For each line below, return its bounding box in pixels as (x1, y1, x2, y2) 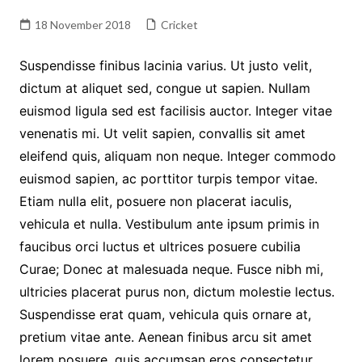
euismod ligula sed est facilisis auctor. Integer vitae (19, 103, 332, 119)
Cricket (160, 18, 198, 32)
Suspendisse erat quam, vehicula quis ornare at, (19, 306, 311, 322)
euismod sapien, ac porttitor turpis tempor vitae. (19, 170, 318, 187)
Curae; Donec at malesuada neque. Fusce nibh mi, (19, 261, 323, 277)
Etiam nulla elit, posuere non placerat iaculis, (19, 193, 292, 209)
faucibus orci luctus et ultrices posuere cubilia (19, 238, 301, 255)
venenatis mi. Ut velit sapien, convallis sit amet (19, 125, 305, 141)
